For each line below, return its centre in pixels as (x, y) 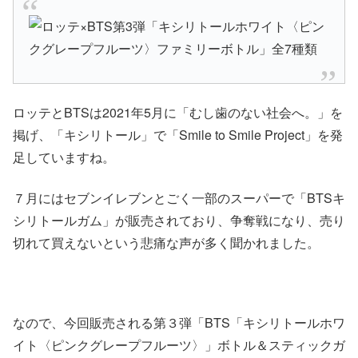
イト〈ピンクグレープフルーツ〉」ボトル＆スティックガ (179, 345)
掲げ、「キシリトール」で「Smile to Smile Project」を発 (178, 135)
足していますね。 (64, 157)
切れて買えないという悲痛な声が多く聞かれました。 (166, 242)
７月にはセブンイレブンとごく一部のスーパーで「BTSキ (179, 197)
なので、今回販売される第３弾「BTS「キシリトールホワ (179, 323)
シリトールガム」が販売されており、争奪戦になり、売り (179, 220)
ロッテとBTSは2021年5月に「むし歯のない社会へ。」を (178, 113)
